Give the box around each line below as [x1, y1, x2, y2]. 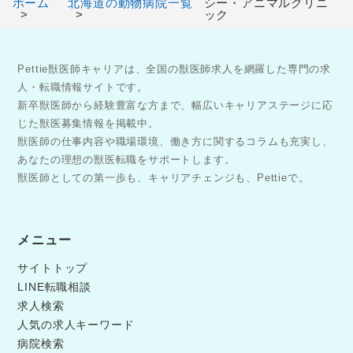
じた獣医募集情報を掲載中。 [17, 117, 159, 129]
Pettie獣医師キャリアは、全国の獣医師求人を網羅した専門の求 [17, 63, 332, 75]
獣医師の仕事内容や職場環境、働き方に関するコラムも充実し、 [17, 136, 333, 147]
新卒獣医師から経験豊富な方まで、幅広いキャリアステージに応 [17, 99, 333, 111]
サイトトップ [17, 262, 88, 274]
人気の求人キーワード [17, 318, 135, 331]
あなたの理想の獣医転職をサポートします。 [17, 154, 236, 165]
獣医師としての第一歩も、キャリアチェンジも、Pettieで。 [17, 172, 310, 184]
